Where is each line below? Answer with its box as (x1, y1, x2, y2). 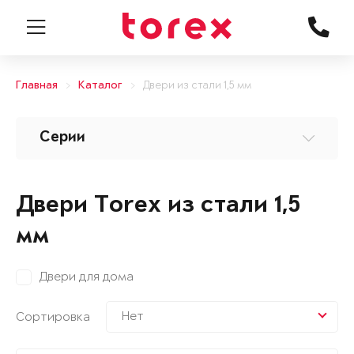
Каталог (78, 80, 122, 92)
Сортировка (16, 310, 90, 324)
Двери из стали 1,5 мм (143, 80, 251, 92)
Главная (16, 80, 58, 92)
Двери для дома (40, 270, 134, 284)
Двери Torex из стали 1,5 (16, 194, 300, 219)
